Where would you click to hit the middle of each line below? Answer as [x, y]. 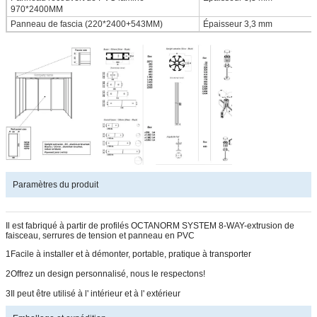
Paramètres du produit [56, 185]
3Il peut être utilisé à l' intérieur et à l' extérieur [93, 294]
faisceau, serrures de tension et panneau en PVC [100, 236]
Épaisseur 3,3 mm [238, 24]
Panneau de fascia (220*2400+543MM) [87, 24]
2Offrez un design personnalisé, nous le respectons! [105, 274]
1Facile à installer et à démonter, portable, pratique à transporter [128, 254]
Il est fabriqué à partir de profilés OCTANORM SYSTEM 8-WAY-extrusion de [150, 226]
